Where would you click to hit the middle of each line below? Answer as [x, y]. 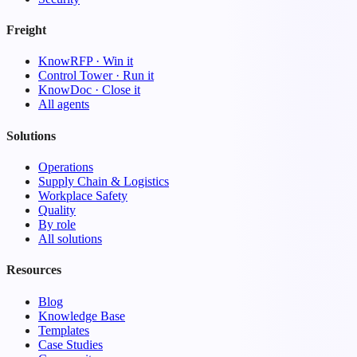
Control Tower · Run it [96, 76]
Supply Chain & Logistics [104, 181]
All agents [64, 104]
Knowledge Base [82, 316]
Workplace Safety [83, 195]
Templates [64, 330]
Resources [34, 270]
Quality [57, 210]
